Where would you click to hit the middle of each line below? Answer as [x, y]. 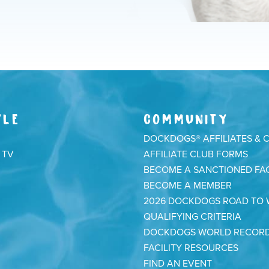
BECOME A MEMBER [188, 185]
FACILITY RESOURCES [191, 248]
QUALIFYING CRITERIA [192, 216]
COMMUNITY [186, 117]
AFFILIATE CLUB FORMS [196, 154]
